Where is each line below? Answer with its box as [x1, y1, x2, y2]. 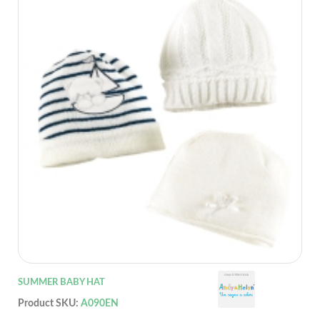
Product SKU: [18, 299, 81, 309]
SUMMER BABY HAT [18, 278, 105, 288]
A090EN [81, 299, 119, 309]
